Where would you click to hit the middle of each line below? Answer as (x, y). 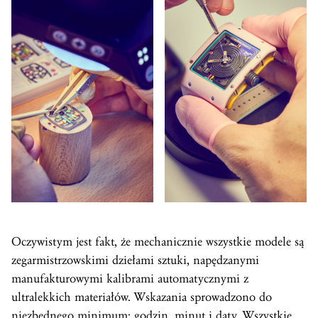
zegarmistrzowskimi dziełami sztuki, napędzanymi (135, 260)
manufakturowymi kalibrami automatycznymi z (130, 278)
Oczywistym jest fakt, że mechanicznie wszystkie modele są (158, 241)
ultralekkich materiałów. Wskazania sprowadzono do (142, 297)
